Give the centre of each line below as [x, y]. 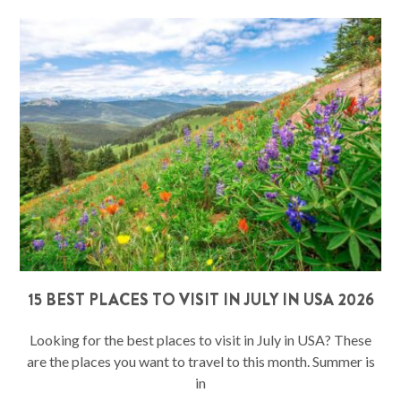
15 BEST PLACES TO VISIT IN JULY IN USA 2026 [200, 299]
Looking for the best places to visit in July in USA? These [200, 339]
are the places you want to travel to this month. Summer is [200, 361]
